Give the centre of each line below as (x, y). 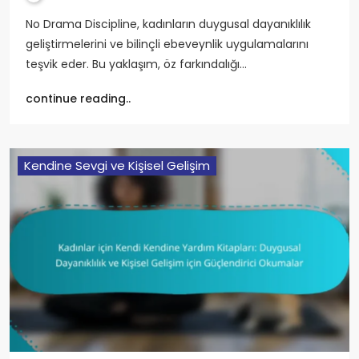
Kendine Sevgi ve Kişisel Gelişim (117, 165)
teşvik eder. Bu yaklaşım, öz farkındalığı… (136, 64)
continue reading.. (78, 98)
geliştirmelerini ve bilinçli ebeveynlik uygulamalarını (167, 44)
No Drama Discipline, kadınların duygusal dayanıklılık (168, 24)
